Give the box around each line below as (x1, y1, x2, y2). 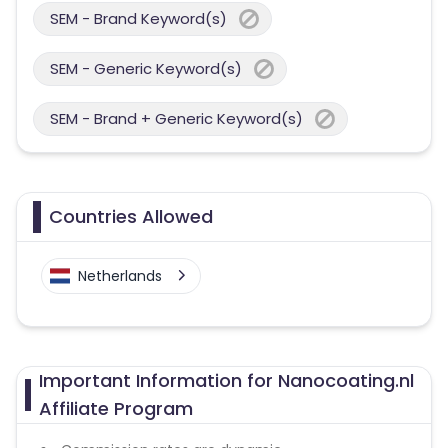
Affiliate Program (38, 396, 193, 421)
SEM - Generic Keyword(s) (50, 58, 242, 79)
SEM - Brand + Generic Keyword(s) (50, 108, 303, 129)
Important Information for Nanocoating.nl (38, 368, 414, 393)
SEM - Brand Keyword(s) (50, 8, 227, 29)
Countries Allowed (49, 204, 213, 229)
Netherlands (78, 266, 162, 286)
